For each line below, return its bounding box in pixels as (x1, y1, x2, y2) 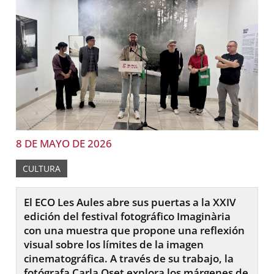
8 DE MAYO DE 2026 (16, 136, 113, 150)
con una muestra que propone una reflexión (24, 223, 245, 237)
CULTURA (23, 162, 61, 174)
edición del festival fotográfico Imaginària (24, 209, 231, 223)
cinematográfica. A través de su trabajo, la (24, 251, 234, 265)
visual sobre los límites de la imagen (24, 237, 204, 251)
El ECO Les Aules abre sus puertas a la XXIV (24, 194, 237, 209)
